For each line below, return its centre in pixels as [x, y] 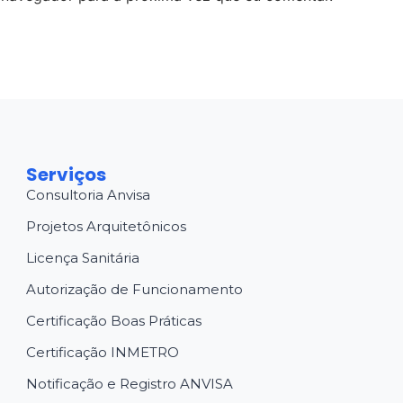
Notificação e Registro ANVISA [129, 383]
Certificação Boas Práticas [113, 320]
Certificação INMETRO [102, 352]
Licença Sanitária [82, 257]
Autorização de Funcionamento [134, 289]
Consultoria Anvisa [88, 194]
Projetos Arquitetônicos [106, 226]
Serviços [66, 174]
